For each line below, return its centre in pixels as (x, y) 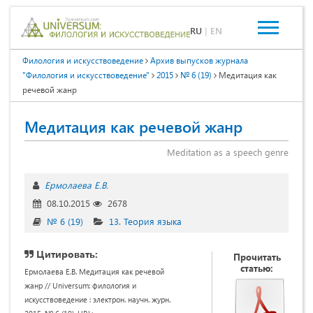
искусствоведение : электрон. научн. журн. (97, 299)
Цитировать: (66, 254)
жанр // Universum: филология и (80, 285)
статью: (257, 268)
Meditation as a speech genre (228, 152)
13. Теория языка (145, 221)
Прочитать (257, 256)
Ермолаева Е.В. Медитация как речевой (94, 271)
